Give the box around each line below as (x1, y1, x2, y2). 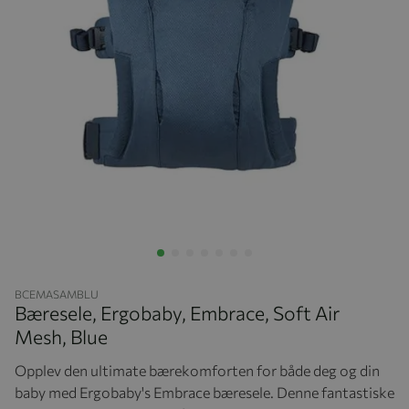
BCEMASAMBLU (15, 287, 99, 300)
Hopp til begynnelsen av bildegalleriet (14, 268, 230, 285)
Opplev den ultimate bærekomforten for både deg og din (15, 361, 380, 379)
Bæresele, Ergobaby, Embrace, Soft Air (15, 300, 340, 324)
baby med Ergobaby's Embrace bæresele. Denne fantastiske (15, 383, 394, 401)
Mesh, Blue (15, 324, 108, 348)
